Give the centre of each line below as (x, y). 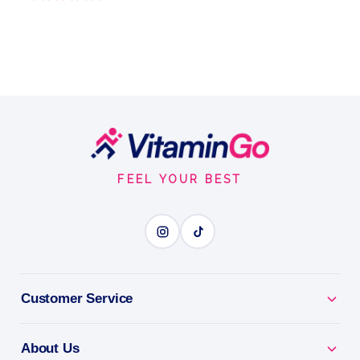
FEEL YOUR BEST (180, 180)
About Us (50, 349)
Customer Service (77, 299)
